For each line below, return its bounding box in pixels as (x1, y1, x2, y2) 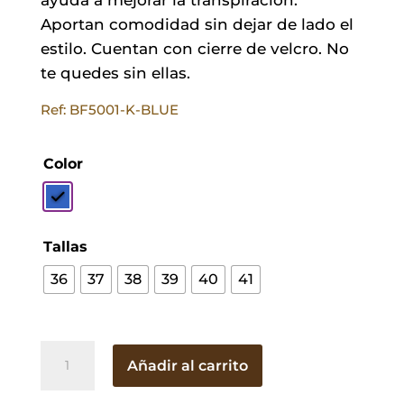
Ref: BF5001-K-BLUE (40, 100, 179, 118)
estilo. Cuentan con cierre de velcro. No (40, 39, 349, 58)
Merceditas (39, 343, 122, 361)
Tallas (42, 237, 87, 255)
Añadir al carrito (126, 356, 248, 374)
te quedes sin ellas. (40, 63, 190, 82)
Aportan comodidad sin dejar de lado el (40, 14, 353, 33)
